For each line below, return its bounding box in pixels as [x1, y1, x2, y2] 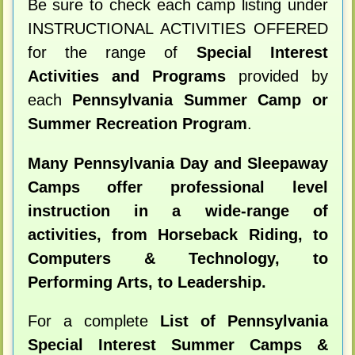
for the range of [27, 43, 197, 61]
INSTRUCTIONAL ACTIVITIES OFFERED [27, 19, 328, 37]
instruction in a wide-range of [27, 201, 328, 219]
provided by [225, 67, 328, 85]
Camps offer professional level [27, 177, 328, 196]
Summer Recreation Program [27, 114, 247, 132]
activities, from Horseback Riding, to [27, 225, 328, 243]
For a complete [27, 312, 160, 330]
